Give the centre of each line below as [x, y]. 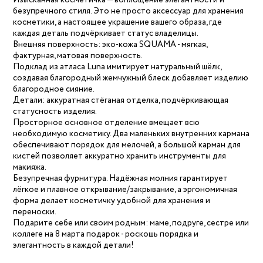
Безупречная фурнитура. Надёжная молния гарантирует [121, 179]
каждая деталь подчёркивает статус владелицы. [106, 34]
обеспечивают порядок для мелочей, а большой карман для [127, 145]
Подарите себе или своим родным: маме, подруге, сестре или [131, 223]
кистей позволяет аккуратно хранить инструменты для [120, 156]
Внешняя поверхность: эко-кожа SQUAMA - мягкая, [110, 45]
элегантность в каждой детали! [74, 246]
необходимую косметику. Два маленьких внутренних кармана [131, 134]
